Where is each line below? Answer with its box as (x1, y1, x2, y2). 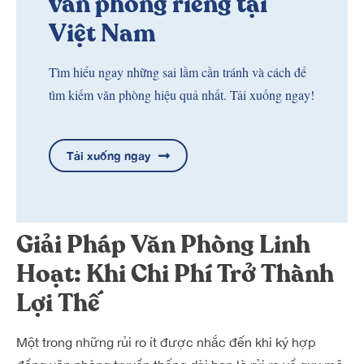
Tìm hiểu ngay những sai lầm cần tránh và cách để (49, 63, 306, 80)
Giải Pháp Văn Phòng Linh (16, 228, 310, 262)
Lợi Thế (16, 287, 100, 320)
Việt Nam (49, 17, 156, 50)
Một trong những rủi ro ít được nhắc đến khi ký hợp (16, 335, 315, 349)
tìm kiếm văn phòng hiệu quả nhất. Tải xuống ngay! (49, 86, 314, 103)
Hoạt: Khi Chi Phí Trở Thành (16, 258, 334, 291)
